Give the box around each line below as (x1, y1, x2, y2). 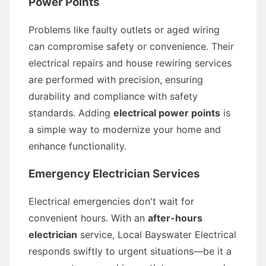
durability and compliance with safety (28, 90, 198, 102)
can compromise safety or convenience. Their (28, 40, 234, 52)
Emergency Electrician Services (28, 167, 200, 180)
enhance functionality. (28, 140, 126, 152)
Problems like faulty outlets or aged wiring (28, 24, 220, 36)
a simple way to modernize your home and (28, 123, 221, 135)
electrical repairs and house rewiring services (28, 57, 232, 69)
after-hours (148, 212, 202, 224)
